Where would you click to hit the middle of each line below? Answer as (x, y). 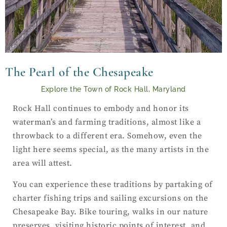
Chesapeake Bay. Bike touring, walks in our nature (110, 212)
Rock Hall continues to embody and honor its (101, 109)
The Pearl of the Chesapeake (79, 72)
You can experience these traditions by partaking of (113, 185)
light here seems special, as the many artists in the (111, 150)
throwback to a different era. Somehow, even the (107, 136)
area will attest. (43, 163)
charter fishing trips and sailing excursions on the (110, 198)
